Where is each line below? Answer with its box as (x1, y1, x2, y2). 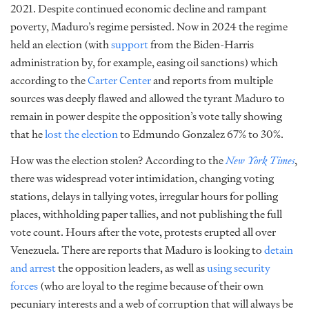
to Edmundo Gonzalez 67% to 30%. (120, 126, 286, 143)
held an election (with (10, 36, 111, 53)
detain (264, 241, 293, 259)
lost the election (45, 126, 120, 143)
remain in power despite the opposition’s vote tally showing (10, 108, 282, 125)
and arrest (10, 259, 56, 277)
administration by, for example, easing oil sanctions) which (10, 54, 278, 71)
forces (10, 277, 38, 295)
